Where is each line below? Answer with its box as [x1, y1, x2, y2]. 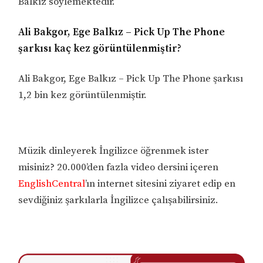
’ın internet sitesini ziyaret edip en [85, 177, 236, 191]
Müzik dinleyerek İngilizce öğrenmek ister [18, 144, 209, 158]
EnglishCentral [18, 177, 86, 191]
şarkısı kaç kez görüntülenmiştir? [18, 42, 182, 55]
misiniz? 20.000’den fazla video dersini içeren [18, 161, 219, 174]
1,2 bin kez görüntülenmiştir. [18, 89, 147, 102]
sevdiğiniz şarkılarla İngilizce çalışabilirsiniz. [18, 194, 219, 207]
